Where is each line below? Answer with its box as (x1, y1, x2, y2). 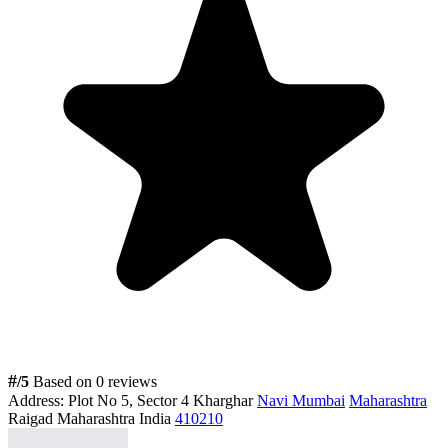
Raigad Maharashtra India (8, 409, 175, 427)
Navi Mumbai (257, 391, 345, 409)
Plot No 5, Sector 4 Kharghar (68, 391, 257, 409)
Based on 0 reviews (33, 372, 157, 390)
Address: (8, 391, 64, 409)
